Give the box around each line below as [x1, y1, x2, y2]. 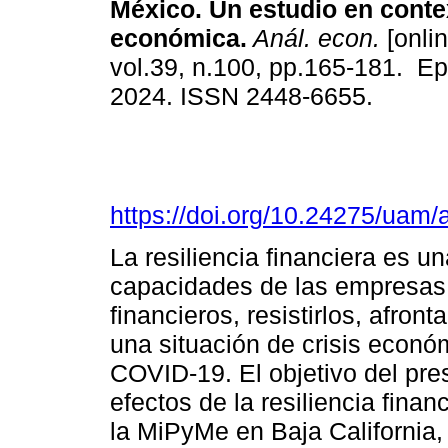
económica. [110, 24, 247, 53]
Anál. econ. [247, 24, 380, 53]
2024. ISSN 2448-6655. [110, 82, 380, 111]
